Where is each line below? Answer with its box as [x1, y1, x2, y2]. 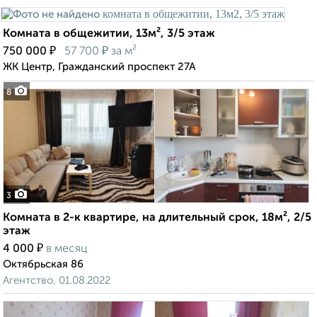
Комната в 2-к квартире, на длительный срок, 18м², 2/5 [3, 212, 311, 224]
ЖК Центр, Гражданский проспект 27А [3, 62, 196, 73]
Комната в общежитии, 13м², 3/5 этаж [3, 28, 215, 40]
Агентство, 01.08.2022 [3, 275, 110, 287]
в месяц [46, 243, 88, 255]
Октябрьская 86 [3, 259, 83, 270]
